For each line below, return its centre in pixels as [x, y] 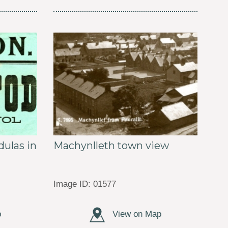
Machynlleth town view [111, 145]
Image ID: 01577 [85, 184]
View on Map [136, 213]
